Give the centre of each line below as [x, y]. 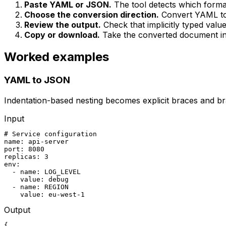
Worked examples [56, 57]
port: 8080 [24, 149]
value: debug [36, 180]
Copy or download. [62, 35]
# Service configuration [50, 134]
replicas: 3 [26, 157]
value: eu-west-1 [44, 195]
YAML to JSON [37, 80]
